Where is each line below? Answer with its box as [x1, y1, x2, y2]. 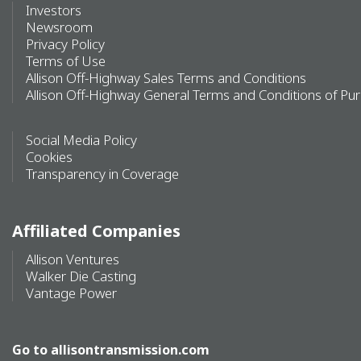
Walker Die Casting [26, 266, 136, 285]
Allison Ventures [26, 249, 119, 268]
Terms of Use [26, 51, 106, 70]
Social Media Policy [26, 130, 137, 149]
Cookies [26, 147, 73, 166]
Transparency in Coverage [26, 164, 179, 183]
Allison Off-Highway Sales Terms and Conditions [26, 68, 306, 87]
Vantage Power [26, 283, 117, 302]
